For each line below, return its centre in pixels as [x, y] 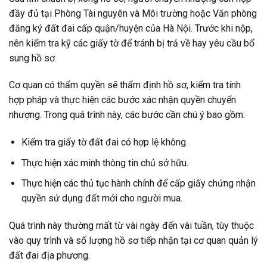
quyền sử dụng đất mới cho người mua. [102, 198]
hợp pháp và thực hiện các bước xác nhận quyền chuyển [122, 100]
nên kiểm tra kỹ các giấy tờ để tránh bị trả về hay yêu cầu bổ [132, 43]
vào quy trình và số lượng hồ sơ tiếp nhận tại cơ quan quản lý [133, 241]
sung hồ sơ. [33, 58]
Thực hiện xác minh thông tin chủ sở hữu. [105, 163]
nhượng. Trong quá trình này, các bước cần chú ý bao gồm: [127, 115]
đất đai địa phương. [49, 256]
